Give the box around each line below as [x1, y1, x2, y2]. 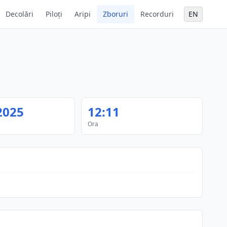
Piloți [46, 9, 62, 19]
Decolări [6, 9, 33, 19]
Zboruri [103, 9, 128, 19]
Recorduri [140, 9, 174, 19]
